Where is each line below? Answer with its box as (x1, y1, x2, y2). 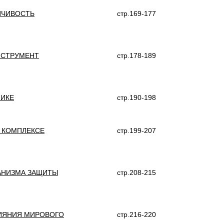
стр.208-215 (117, 168, 156, 176)
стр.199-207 (117, 126, 156, 134)
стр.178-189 (117, 51, 156, 59)
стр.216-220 (117, 210, 156, 218)
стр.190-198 (117, 93, 156, 101)
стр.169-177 (117, 9, 156, 17)
